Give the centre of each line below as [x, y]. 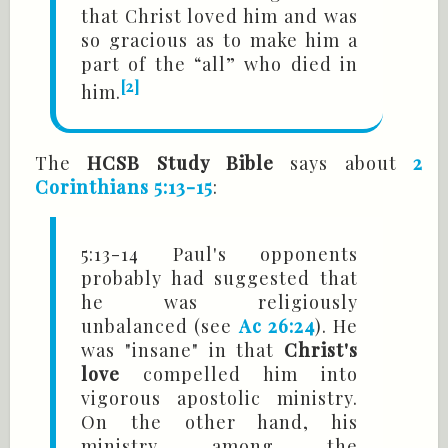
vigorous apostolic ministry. [219, 398]
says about [352, 163]
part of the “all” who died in [219, 64]
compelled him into [239, 374]
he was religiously [219, 302]
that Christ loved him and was [219, 16]
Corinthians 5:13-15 [124, 187]
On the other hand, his [219, 422]
